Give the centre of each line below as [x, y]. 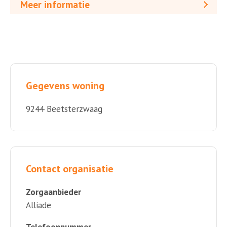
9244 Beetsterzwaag [64, 109]
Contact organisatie [70, 168]
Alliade [39, 205]
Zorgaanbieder [53, 192]
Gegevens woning [65, 85]
